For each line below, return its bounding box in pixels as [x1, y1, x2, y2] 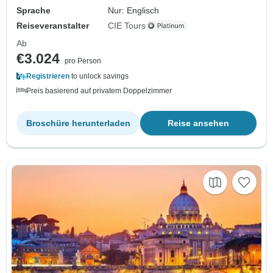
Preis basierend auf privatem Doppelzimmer [26, 86, 172, 95]
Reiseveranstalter [16, 20, 89, 30]
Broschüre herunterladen [26, 118, 130, 128]
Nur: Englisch [108, 5, 160, 15]
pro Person [65, 56, 101, 65]
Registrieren [26, 71, 69, 80]
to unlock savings [69, 71, 129, 80]
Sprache [16, 5, 51, 15]
